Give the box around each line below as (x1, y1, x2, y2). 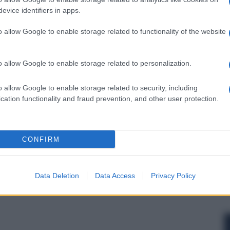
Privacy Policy (150, 171, 196, 180)
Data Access (94, 171, 135, 180)
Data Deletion (34, 171, 79, 180)
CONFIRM (22, 135, 60, 143)
